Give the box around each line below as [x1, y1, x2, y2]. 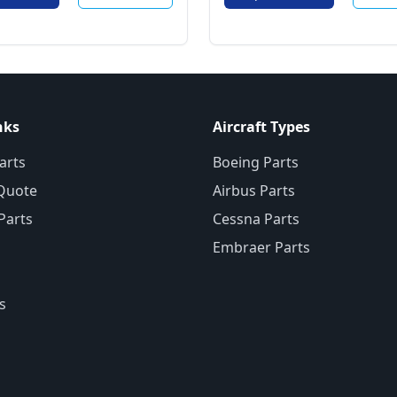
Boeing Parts [213, 152, 299, 172]
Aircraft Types [213, 117, 310, 136]
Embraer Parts [213, 237, 310, 257]
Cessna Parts [213, 209, 300, 229]
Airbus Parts [213, 181, 295, 200]
